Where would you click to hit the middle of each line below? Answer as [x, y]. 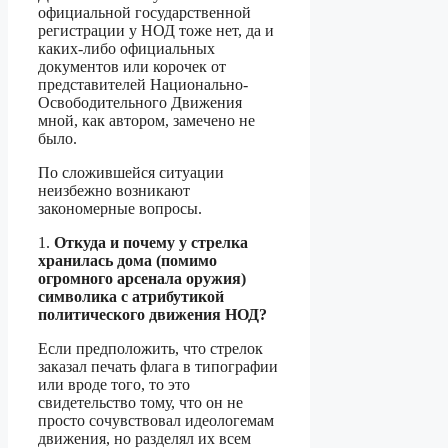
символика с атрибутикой [131, 297]
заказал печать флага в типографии [158, 367]
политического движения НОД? [152, 315]
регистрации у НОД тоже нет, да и [156, 31]
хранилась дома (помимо [127, 261]
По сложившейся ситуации [131, 173]
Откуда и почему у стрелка [151, 243]
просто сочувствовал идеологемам [156, 421]
